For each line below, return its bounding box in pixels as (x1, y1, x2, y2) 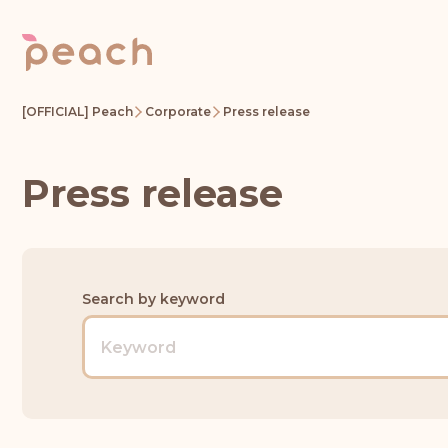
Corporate (145, 104, 211, 119)
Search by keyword (82, 290, 225, 308)
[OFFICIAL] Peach (22, 104, 133, 119)
